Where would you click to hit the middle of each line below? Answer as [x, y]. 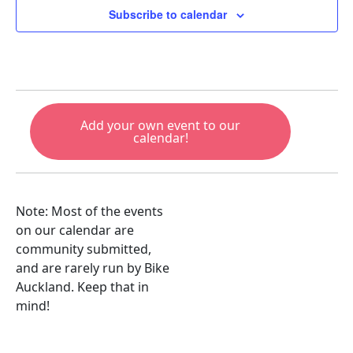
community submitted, [83, 249]
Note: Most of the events [89, 211]
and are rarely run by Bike [92, 268]
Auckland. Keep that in [82, 286]
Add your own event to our [161, 125]
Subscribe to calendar [168, 14]
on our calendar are [74, 230]
